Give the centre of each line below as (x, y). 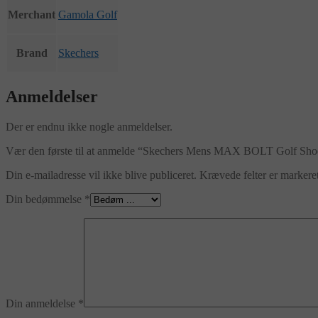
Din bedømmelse (45, 199)
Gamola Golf (88, 15)
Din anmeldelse (42, 304)
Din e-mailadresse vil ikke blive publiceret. (101, 175)
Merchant (32, 15)
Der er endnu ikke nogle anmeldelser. (89, 127)
